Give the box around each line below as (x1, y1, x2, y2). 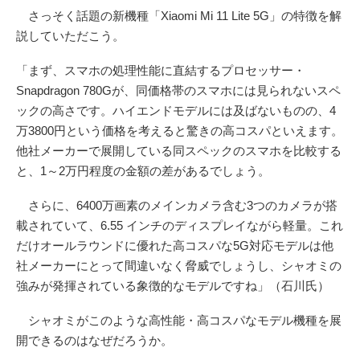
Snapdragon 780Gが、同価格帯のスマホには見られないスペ (16, 83, 341, 97)
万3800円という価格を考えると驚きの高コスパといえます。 (16, 123, 343, 137)
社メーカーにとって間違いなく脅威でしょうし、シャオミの (16, 258, 342, 272)
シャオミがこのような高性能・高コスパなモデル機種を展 (16, 313, 342, 327)
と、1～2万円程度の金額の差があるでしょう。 (16, 163, 270, 178)
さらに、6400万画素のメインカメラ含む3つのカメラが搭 (16, 198, 337, 212)
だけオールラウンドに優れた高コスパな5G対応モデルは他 (16, 238, 333, 252)
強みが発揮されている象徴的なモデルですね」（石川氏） (16, 278, 329, 292)
